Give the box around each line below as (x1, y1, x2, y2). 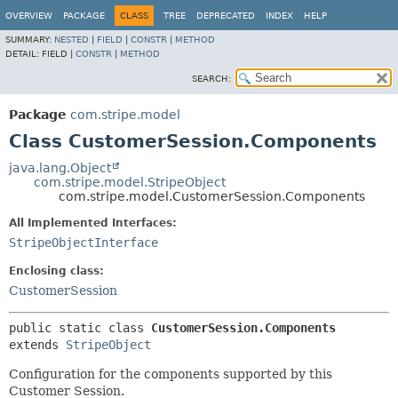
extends (9, 338, 66, 352)
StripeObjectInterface (9, 235, 158, 250)
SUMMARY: (5, 35, 54, 44)
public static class (9, 321, 151, 335)
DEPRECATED (196, 11, 255, 20)
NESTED (54, 35, 89, 44)
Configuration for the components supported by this (9, 367, 332, 381)
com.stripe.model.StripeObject (34, 175, 226, 189)
